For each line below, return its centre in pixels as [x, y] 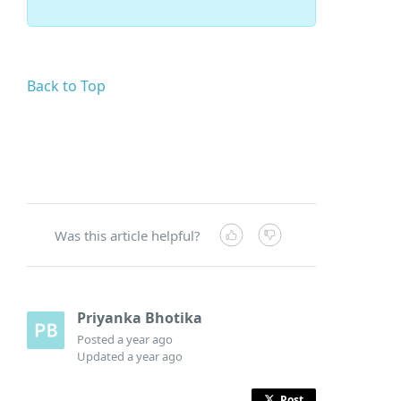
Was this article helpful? [128, 235]
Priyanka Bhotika [140, 317]
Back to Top [67, 85]
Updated [102, 356]
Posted [98, 339]
